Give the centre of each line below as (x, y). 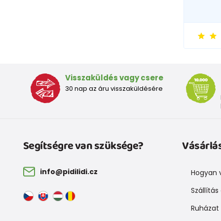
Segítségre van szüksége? (83, 146)
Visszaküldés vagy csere (114, 77)
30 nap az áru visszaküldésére (114, 88)
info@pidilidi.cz (69, 171)
